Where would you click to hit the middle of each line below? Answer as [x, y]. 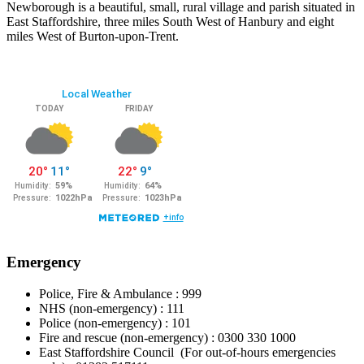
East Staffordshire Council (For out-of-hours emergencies [187, 352]
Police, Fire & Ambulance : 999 [120, 293]
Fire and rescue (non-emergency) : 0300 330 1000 [167, 337]
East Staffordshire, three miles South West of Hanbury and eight [170, 22]
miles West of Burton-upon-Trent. [93, 37]
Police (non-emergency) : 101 [115, 323]
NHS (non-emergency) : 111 [112, 308]
